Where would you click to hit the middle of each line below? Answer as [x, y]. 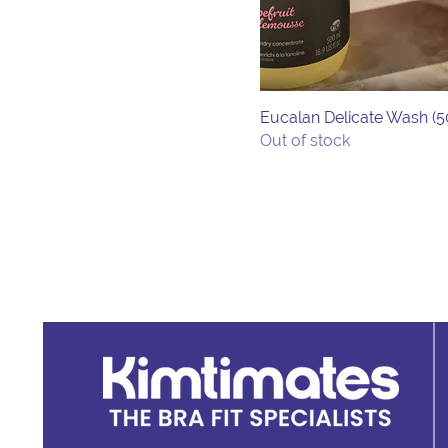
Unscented [88, 55]
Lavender [83, 25]
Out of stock [305, 141]
